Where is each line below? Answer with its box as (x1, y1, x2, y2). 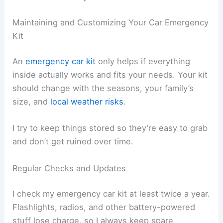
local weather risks (50, 97, 124, 107)
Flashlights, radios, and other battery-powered (12, 202, 196, 213)
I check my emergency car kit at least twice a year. (12, 189, 211, 199)
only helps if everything (96, 56, 191, 67)
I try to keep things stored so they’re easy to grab (12, 123, 208, 133)
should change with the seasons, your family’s (12, 83, 194, 94)
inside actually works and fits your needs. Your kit (12, 70, 208, 80)
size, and (12, 97, 51, 107)
